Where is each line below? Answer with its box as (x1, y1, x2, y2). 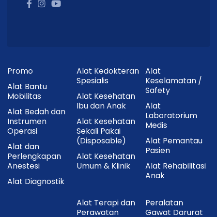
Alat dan (7, 141, 39, 152)
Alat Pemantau (145, 135, 203, 146)
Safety (145, 85, 170, 96)
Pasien (145, 145, 170, 156)
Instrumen (7, 116, 46, 127)
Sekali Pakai (76, 125, 121, 137)
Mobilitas (7, 91, 41, 102)
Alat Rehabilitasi (145, 160, 206, 171)
